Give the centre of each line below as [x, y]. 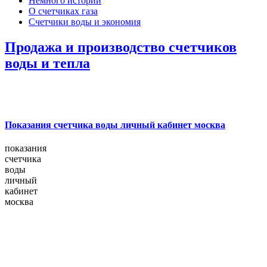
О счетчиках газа [63, 11]
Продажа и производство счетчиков [121, 47]
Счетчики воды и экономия [85, 21]
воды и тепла [47, 63]
